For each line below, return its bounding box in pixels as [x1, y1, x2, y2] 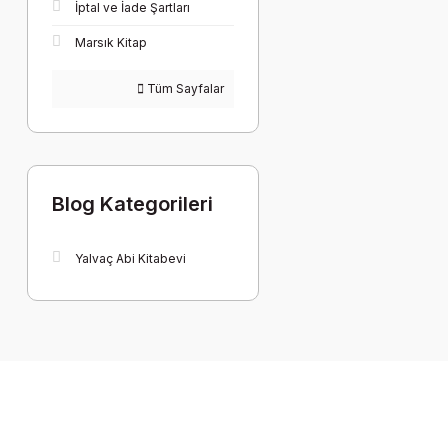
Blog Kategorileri [52, 192, 213, 216]
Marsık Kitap [75, 35, 147, 50]
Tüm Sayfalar [144, 81, 225, 96]
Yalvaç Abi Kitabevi [75, 251, 186, 266]
